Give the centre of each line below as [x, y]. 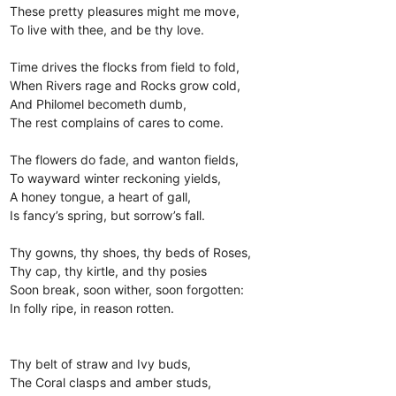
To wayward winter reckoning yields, [116, 178]
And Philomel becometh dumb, [99, 103]
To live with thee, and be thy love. [107, 29]
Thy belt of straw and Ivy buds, [101, 363]
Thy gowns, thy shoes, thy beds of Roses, [131, 252]
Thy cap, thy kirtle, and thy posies [109, 270]
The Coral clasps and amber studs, [111, 382]
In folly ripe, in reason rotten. [92, 308]
